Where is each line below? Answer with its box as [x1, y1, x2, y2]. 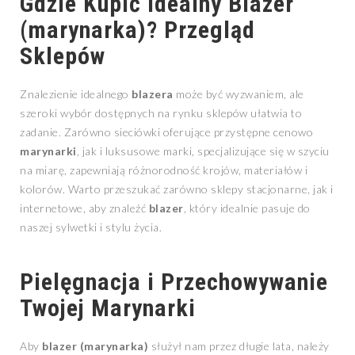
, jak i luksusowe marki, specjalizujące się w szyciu [76, 144, 330, 158]
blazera [132, 87, 174, 101]
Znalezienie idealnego [20, 87, 132, 101]
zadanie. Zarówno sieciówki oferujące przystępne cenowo [20, 125, 313, 139]
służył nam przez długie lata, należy [148, 339, 330, 353]
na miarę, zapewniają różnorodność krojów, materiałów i [20, 163, 307, 177]
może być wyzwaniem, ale [173, 87, 304, 101]
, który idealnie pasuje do [183, 201, 311, 216]
